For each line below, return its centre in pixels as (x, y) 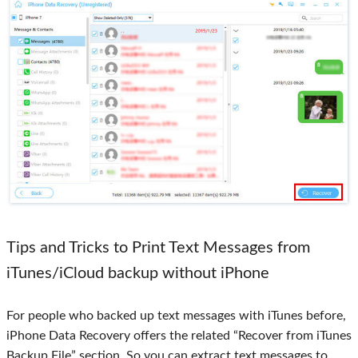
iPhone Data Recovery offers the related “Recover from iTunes (179, 336)
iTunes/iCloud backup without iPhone (138, 274)
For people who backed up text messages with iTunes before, (176, 316)
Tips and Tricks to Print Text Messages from (158, 248)
